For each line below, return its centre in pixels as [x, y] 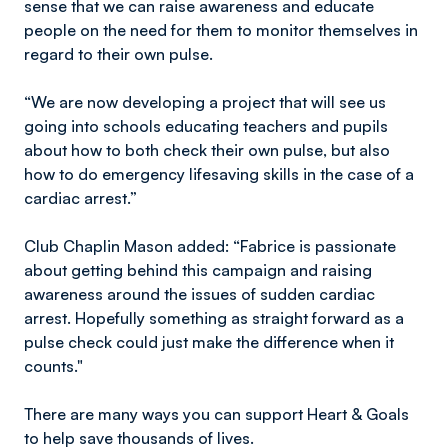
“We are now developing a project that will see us [205, 102]
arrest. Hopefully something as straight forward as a [214, 318]
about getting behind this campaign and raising [198, 270]
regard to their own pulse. [118, 54]
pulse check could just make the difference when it [209, 342]
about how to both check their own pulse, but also [207, 150]
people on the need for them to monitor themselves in [221, 30]
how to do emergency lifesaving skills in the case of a [219, 174]
